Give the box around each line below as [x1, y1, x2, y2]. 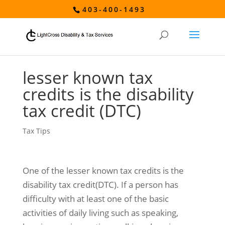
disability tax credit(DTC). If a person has [22, 179, 178, 190]
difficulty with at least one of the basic [22, 193, 169, 204]
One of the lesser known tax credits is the [22, 165, 184, 176]
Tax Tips [22, 126, 50, 136]
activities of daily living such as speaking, [22, 207, 178, 218]
